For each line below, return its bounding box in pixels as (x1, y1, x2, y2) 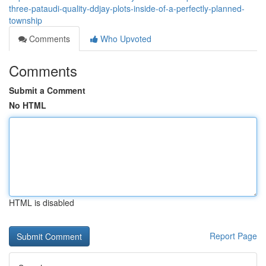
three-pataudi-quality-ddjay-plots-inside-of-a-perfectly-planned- (9, 2, 245, 14)
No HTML (9, 99, 46, 111)
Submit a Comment (9, 84, 85, 96)
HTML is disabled (9, 197, 74, 208)
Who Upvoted (98, 33, 151, 45)
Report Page (210, 230, 257, 242)
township (9, 14, 42, 26)
